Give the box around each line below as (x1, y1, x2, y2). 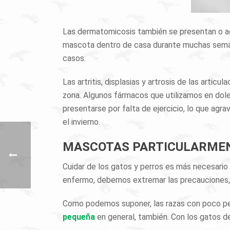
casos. (63, 53, 86, 63)
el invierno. (63, 117, 100, 127)
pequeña (63, 212, 95, 222)
